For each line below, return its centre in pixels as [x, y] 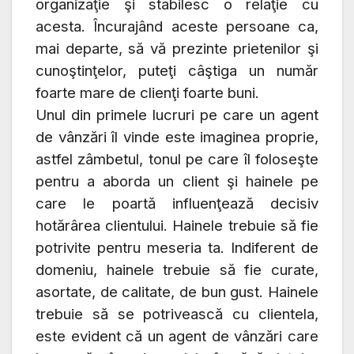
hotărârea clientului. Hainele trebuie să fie [177, 226]
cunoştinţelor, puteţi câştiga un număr [177, 71]
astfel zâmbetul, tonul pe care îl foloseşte [177, 160]
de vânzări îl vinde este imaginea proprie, [177, 137]
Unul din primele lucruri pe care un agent [177, 115]
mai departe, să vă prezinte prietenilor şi [177, 49]
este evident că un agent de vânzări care [177, 337]
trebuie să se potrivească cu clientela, [177, 314]
